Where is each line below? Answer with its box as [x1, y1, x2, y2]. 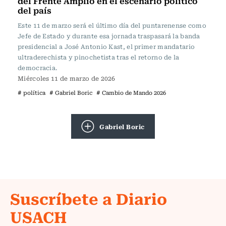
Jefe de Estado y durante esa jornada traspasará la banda [18, 31, 200, 40]
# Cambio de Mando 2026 [96, 88, 166, 97]
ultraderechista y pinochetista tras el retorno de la [18, 52, 180, 62]
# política [18, 88, 45, 97]
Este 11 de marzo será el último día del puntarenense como [18, 21, 207, 30]
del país [18, 4, 51, 17]
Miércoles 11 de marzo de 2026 [18, 74, 116, 83]
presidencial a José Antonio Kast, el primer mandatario [18, 42, 195, 51]
